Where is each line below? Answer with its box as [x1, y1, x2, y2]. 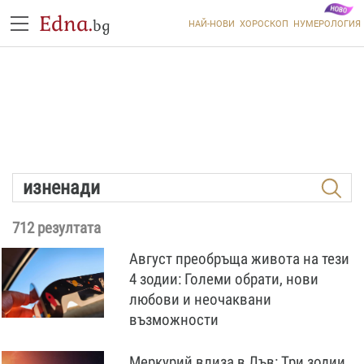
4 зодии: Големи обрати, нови [129, 270, 318, 288]
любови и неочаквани [129, 290, 271, 309]
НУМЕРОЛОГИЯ [292, 17, 361, 29]
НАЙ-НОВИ [188, 17, 235, 29]
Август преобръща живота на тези [129, 249, 349, 268]
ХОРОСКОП [239, 17, 288, 29]
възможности [129, 310, 219, 329]
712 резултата [12, 219, 101, 237]
